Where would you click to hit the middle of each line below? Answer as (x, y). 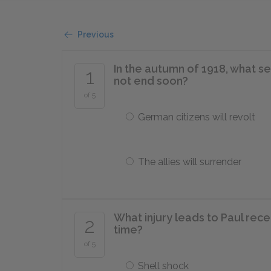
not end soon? (151, 81)
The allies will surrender (190, 162)
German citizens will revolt (197, 117)
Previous (96, 34)
